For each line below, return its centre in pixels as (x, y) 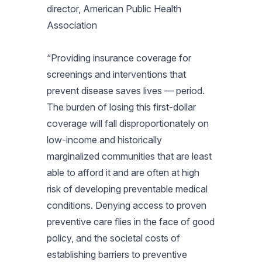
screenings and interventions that (116, 74)
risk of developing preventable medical (127, 189)
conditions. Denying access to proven (127, 205)
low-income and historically (104, 139)
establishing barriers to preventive (117, 254)
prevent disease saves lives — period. (126, 90)
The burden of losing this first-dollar (121, 107)
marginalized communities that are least (129, 156)
